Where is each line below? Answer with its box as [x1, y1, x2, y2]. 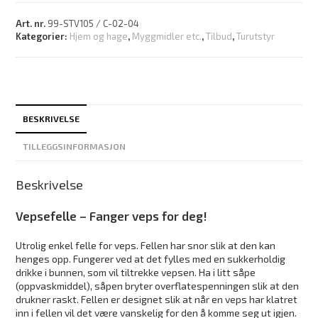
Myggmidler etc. [132, 31, 202, 43]
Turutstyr [236, 31, 275, 43]
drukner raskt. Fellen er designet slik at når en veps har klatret [16, 293, 298, 306]
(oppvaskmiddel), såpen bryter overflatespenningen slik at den [16, 280, 300, 292]
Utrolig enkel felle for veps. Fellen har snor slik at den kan [16, 239, 276, 252]
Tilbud [206, 31, 233, 43]
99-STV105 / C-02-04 [48, 18, 140, 30]
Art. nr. [16, 18, 48, 30]
